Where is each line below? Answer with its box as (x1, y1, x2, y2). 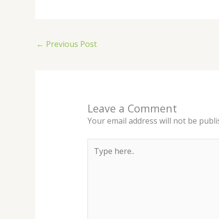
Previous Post (44, 39, 97, 50)
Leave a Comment (87, 101, 177, 116)
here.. (87, 151, 107, 162)
